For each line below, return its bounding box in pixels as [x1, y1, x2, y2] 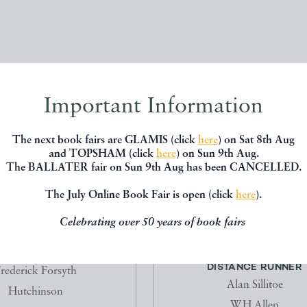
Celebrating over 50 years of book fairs [59, 217, 248, 228]
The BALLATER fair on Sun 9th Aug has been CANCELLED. [5, 162, 302, 173]
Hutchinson [8, 286, 63, 298]
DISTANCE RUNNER [206, 262, 303, 273]
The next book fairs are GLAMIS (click [12, 135, 198, 146]
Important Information [44, 96, 263, 118]
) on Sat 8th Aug [218, 135, 295, 146]
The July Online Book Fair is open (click [45, 190, 236, 201]
